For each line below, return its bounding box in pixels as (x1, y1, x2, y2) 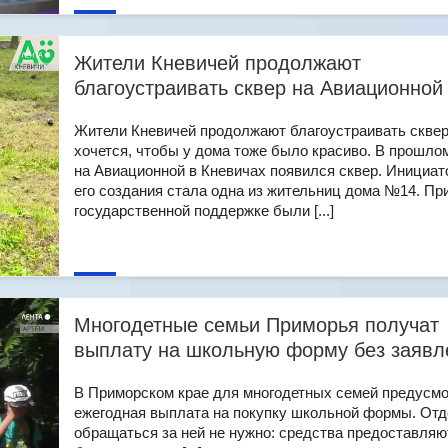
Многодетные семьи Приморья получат (74, 314, 439, 336)
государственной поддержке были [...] (74, 202, 334, 219)
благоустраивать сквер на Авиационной (74, 77, 443, 99)
